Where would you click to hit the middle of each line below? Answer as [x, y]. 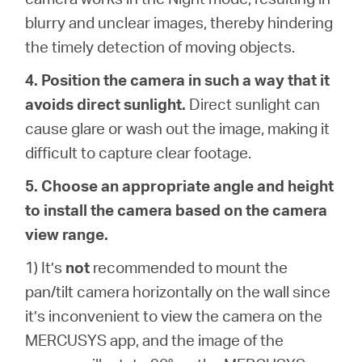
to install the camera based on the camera [177, 210]
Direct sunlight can [253, 104]
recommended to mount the [189, 267]
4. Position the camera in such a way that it [178, 80]
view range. [67, 234]
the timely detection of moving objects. [160, 46]
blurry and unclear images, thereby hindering [179, 22]
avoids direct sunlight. [106, 104]
